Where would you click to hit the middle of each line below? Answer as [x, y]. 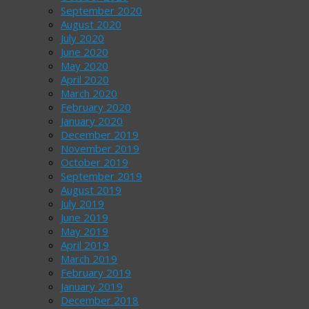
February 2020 [96, 107]
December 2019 [100, 134]
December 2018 [100, 300]
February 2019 [96, 272]
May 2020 [84, 65]
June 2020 [84, 51]
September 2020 [101, 10]
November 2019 [100, 148]
